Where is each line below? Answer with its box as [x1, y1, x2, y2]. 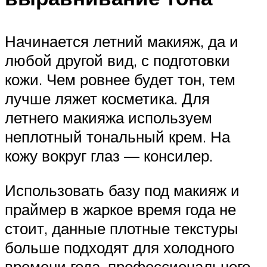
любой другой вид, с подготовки [5, 51, 230, 70]
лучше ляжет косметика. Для [5, 89, 210, 108]
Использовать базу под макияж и [5, 180, 240, 200]
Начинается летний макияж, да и [5, 32, 238, 51]
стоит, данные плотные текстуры [5, 218, 238, 238]
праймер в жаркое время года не [5, 199, 236, 219]
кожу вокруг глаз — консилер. [5, 146, 213, 166]
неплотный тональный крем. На [5, 127, 230, 147]
